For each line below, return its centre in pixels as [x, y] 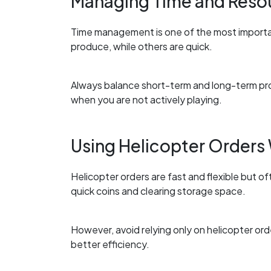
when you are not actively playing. [146, 99]
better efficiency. [110, 244]
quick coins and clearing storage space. [158, 191]
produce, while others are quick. [142, 46]
